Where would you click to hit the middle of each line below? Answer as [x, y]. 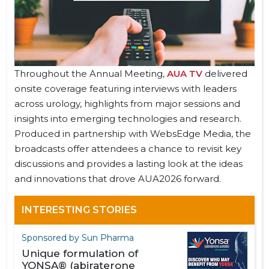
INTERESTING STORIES [79, 210]
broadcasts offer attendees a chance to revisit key [128, 149]
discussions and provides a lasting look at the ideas [128, 164]
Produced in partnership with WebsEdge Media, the [133, 134]
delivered [225, 74]
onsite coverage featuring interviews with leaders [125, 89]
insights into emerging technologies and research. [128, 119]
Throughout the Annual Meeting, [91, 74]
